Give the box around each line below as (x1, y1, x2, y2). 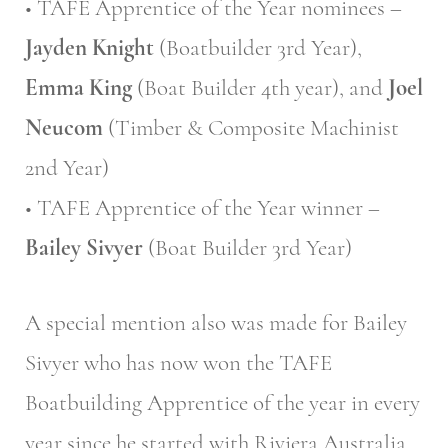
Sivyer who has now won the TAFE (25, 348, 332, 377)
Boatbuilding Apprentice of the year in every (25, 388, 420, 417)
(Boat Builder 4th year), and (132, 74, 388, 103)
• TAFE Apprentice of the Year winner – (25, 194, 380, 223)
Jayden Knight (25, 34, 154, 63)
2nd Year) (25, 154, 109, 183)
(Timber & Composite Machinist (103, 114, 399, 143)
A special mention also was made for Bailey (25, 308, 407, 337)
